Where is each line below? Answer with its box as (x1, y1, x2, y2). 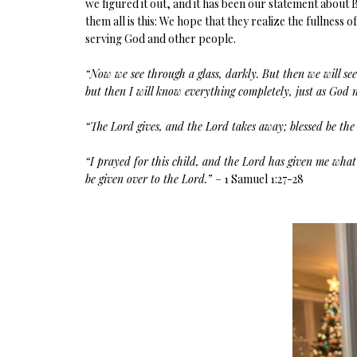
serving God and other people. (85, 30, 238, 46)
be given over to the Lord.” (85, 171, 215, 186)
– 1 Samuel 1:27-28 (215, 171, 304, 186)
